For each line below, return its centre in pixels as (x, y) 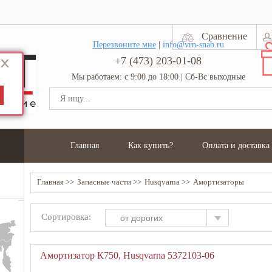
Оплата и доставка (236, 145)
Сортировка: (66, 217)
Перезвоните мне (124, 45)
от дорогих (141, 218)
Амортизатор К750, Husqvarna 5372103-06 (127, 255)
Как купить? (151, 145)
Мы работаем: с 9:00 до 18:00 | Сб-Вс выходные (158, 77)
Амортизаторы (219, 182)
